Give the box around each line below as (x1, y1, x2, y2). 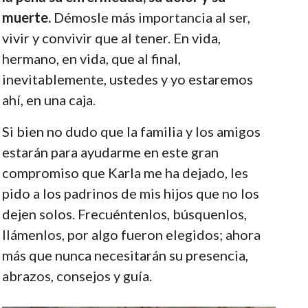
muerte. (1, 8, 51, 25)
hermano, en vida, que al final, (1, 49, 181, 67)
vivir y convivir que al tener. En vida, (1, 29, 221, 46)
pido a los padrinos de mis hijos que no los (1, 184, 259, 201)
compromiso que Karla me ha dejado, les (1, 164, 248, 181)
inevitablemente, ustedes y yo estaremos (1, 70, 253, 87)
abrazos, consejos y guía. (1, 267, 152, 284)
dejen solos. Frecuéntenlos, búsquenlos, (1, 205, 247, 222)
